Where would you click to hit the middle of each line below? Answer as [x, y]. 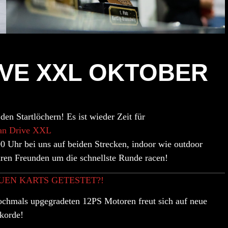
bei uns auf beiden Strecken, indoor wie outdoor [112, 144]
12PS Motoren [110, 201]
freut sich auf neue [173, 201]
